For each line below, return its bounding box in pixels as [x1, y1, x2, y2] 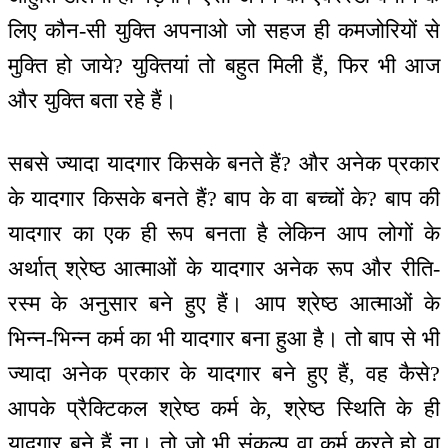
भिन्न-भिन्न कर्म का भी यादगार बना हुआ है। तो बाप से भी [8, 325, 440, 351]
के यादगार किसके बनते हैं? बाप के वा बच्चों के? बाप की [8, 185, 440, 211]
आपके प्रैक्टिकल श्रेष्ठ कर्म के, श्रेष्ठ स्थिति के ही [8, 395, 440, 421]
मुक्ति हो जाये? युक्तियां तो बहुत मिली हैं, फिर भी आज [8, 53, 440, 79]
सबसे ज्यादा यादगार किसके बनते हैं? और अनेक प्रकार [8, 150, 440, 176]
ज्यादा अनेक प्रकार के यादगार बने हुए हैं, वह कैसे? [8, 360, 440, 386]
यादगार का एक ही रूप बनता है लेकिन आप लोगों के [8, 220, 440, 246]
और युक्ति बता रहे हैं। [8, 88, 177, 114]
